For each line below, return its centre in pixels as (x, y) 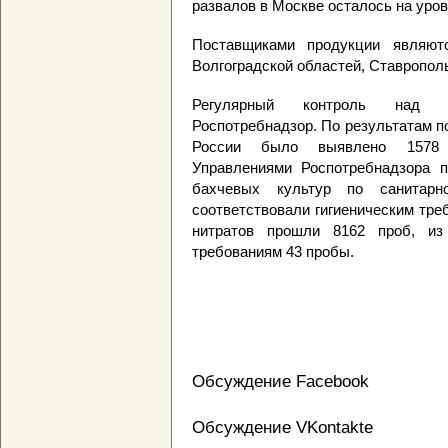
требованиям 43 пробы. (273, 252)
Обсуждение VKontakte (282, 427)
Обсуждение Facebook (280, 381)
